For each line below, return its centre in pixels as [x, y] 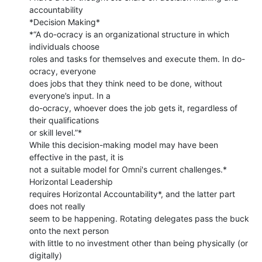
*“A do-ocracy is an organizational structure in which [129, 34]
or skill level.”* [56, 132]
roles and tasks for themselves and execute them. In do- [137, 58]
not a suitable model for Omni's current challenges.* [128, 169]
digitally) [46, 255]
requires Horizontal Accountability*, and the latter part [132, 194]
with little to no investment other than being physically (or [139, 243]
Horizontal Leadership [71, 181]
